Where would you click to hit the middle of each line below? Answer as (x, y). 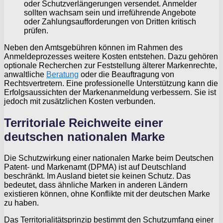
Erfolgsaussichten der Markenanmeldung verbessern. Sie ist (110, 93)
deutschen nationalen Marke (84, 136)
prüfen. (36, 31)
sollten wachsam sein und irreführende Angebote (110, 13)
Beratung (62, 75)
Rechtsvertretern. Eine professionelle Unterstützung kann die (111, 84)
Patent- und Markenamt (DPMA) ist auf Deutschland (95, 167)
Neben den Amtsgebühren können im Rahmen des (93, 48)
